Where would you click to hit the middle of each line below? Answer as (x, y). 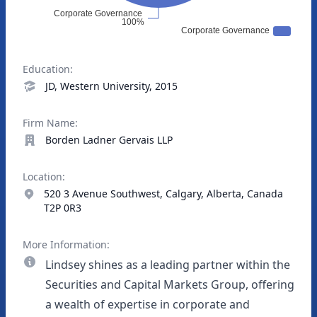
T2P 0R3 (62, 208)
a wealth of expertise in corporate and (148, 304)
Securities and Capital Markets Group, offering (170, 284)
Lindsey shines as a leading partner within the (168, 265)
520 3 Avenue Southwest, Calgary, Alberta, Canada (163, 194)
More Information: (66, 244)
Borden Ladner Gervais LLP (109, 140)
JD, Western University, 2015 (111, 86)
